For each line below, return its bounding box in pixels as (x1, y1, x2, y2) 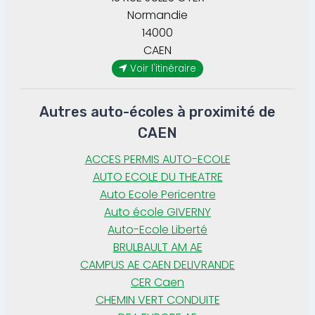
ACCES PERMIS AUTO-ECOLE (84, 150, 231, 167)
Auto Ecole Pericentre (99, 186, 216, 202)
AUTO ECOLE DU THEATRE (92, 168, 223, 185)
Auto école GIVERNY (104, 203, 211, 220)
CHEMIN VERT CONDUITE (95, 291, 220, 308)
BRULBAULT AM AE (112, 238, 202, 255)
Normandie (127, 7, 188, 23)
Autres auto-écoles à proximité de (39, 103, 276, 120)
